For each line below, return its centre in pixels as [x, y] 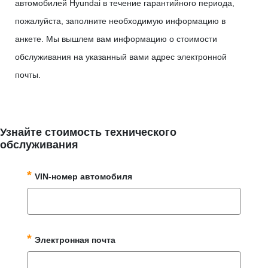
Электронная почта [75, 240]
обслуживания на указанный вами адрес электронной [121, 57]
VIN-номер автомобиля [83, 176]
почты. [28, 75]
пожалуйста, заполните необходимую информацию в [120, 21]
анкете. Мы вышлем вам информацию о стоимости [116, 39]
